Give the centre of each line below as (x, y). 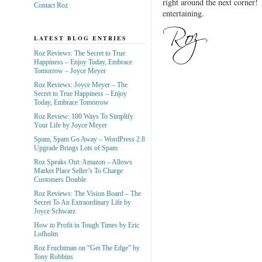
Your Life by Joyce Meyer (70, 125)
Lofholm (46, 234)
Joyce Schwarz (54, 211)
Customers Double (60, 179)
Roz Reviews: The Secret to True (79, 53)
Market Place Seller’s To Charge (78, 170)
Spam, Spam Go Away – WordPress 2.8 (89, 139)
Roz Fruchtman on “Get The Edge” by (87, 248)
